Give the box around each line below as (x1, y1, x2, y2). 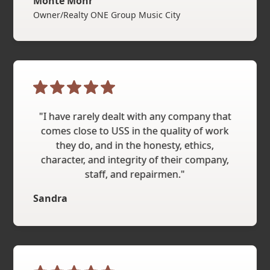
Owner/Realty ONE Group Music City (33, 8, 181, 20)
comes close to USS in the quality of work (41, 124, 229, 137)
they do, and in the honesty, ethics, (56, 138, 214, 152)
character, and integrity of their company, (41, 152, 229, 166)
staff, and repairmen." (85, 167, 185, 181)
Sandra (33, 191, 68, 205)
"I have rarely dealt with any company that (39, 109, 231, 123)
